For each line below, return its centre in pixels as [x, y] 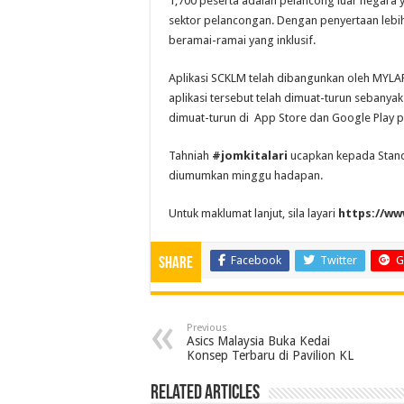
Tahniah [190, 155]
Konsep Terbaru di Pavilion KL [270, 355]
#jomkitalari [250, 155]
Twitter [339, 260]
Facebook [256, 260]
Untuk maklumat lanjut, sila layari [253, 213]
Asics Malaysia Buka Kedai [258, 340]
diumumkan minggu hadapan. [246, 175]
